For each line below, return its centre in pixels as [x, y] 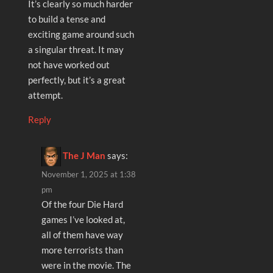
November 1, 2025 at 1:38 [89, 174]
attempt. [45, 95]
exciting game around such [81, 34]
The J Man [84, 155]
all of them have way [83, 234]
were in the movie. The [87, 265]
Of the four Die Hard [83, 204]
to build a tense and [66, 19]
